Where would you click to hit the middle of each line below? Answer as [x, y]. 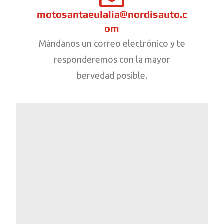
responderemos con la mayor [112, 59]
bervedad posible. [112, 75]
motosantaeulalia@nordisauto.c [112, 14]
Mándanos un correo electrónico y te [112, 43]
